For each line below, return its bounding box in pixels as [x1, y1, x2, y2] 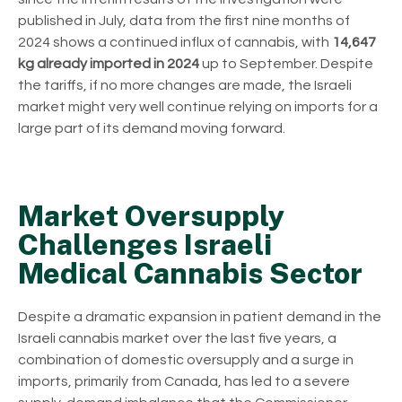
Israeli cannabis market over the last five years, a [18, 331, 336, 346]
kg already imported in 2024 [18, 57, 202, 72]
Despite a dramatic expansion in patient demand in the [18, 310, 381, 325]
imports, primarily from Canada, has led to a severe [18, 374, 350, 389]
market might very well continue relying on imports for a [18, 100, 378, 115]
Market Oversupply [18, 199, 284, 233]
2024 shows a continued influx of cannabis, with [18, 35, 332, 50]
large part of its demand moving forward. [18, 121, 285, 136]
